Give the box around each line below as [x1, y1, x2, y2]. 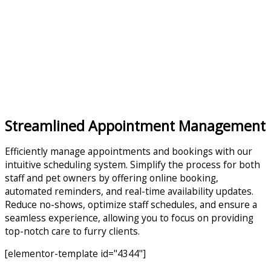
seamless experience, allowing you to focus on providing [5, 211, 253, 224]
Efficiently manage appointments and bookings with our [5, 144, 252, 158]
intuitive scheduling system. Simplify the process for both [5, 157, 260, 171]
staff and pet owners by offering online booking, [5, 171, 218, 184]
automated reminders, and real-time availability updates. [5, 184, 253, 198]
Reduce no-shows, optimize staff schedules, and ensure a [5, 197, 257, 211]
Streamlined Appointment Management [5, 116, 266, 135]
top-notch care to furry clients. [5, 224, 140, 238]
